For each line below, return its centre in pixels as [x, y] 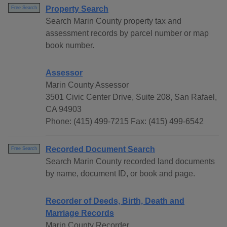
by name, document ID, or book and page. [120, 174]
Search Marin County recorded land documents [130, 162]
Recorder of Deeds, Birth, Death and [115, 201]
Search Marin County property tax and [113, 21]
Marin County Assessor [87, 85]
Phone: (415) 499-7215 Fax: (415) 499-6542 [125, 122]
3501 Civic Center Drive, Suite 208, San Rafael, [131, 97]
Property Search [77, 9]
